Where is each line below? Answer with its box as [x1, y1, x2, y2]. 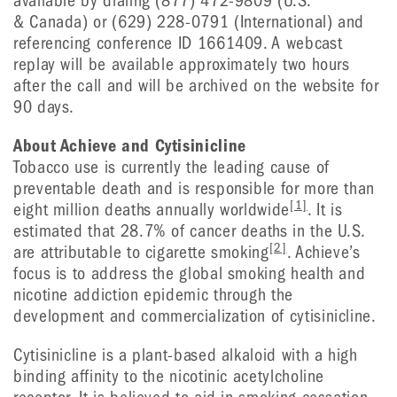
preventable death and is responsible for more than [13, 178, 376, 198]
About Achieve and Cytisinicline [13, 136, 246, 156]
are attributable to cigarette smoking [13, 242, 269, 262]
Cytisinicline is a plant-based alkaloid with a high [13, 345, 358, 365]
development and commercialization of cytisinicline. [13, 306, 377, 326]
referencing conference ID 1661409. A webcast [13, 33, 343, 53]
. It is [307, 199, 343, 220]
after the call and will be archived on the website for [13, 75, 379, 96]
